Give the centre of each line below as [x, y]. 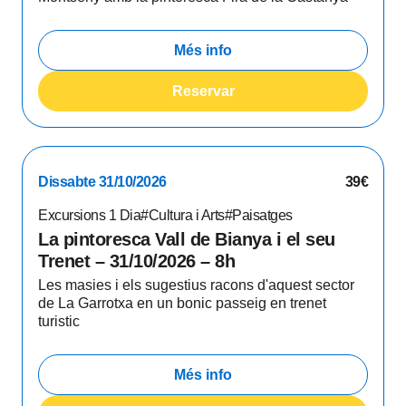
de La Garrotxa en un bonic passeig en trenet [182, 303]
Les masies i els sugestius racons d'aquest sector [196, 285]
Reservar [203, 91]
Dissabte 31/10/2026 [102, 182]
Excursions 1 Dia [89, 215]
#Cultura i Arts [183, 215]
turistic [59, 321]
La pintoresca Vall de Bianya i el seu [187, 239]
